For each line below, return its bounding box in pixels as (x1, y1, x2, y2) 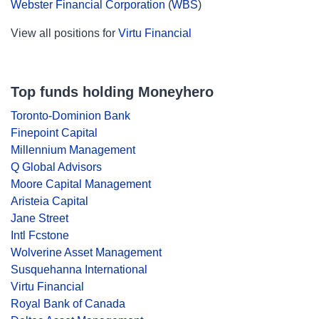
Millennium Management (11, 144, 135, 156)
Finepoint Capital (11, 127, 98, 139)
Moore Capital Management (11, 178, 151, 190)
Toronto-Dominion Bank (11, 110, 130, 122)
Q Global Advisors (11, 161, 102, 173)
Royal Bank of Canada (11, 298, 125, 310)
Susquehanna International (11, 263, 147, 276)
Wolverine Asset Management (11, 246, 162, 258)
